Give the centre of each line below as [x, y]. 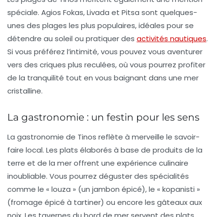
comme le [27, 189]
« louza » [61, 189]
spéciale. [24, 13]
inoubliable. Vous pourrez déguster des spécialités [98, 176]
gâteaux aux [179, 202]
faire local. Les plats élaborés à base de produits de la [105, 150]
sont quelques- [168, 13]
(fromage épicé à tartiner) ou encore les [82, 202]
